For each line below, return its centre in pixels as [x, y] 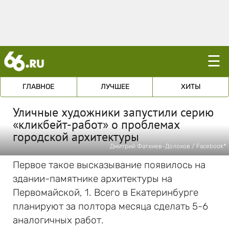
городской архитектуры [76, 137]
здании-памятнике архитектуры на [93, 179]
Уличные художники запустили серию [113, 112]
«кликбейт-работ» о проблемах [96, 124]
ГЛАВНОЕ [39, 87]
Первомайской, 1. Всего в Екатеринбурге [106, 192]
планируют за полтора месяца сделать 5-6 [110, 206]
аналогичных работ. [58, 220]
